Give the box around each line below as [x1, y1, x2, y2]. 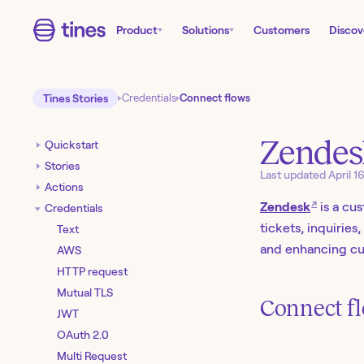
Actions [45, 180, 84, 193]
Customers [253, 24, 310, 37]
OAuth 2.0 [57, 327, 109, 341]
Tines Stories [42, 92, 108, 106]
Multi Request [57, 349, 127, 362]
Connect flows [180, 92, 251, 105]
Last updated [260, 168, 326, 182]
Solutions [182, 24, 229, 37]
